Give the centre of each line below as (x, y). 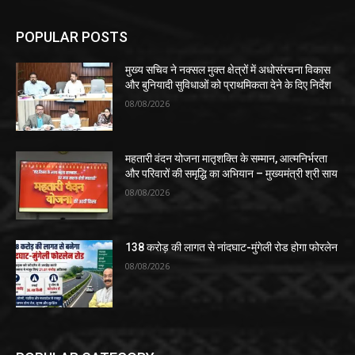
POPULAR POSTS (72, 37)
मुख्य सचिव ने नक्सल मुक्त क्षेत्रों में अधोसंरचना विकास (228, 70)
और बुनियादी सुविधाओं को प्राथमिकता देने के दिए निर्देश (229, 85)
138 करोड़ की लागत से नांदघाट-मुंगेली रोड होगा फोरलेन (232, 247)
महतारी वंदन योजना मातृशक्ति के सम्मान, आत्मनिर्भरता (227, 158)
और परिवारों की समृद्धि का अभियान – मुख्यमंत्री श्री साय (232, 173)
